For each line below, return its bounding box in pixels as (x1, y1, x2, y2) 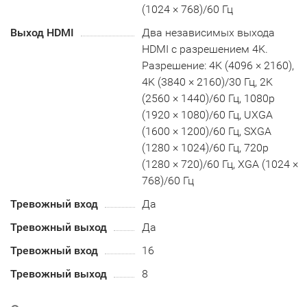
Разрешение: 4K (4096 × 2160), (142, 58, 295, 72)
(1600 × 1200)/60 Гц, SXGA (142, 124, 272, 138)
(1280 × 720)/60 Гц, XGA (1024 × (142, 157, 299, 171)
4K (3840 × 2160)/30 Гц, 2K (142, 75, 273, 88)
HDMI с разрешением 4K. (142, 42, 269, 56)
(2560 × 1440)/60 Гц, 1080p (142, 91, 275, 105)
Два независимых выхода (142, 25, 275, 39)
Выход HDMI (10, 25, 74, 39)
